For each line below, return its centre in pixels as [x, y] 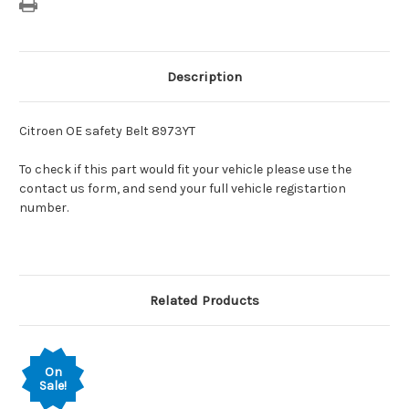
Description [204, 77]
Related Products [204, 301]
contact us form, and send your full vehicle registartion [183, 189]
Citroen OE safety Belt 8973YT [107, 131]
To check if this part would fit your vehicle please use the [185, 170]
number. [44, 208]
